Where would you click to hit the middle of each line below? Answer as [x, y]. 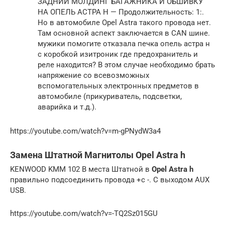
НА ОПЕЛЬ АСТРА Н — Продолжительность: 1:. [121, 12]
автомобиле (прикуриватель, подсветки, [110, 96]
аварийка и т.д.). [67, 107]
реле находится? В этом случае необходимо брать [126, 65]
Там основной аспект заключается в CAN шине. [124, 33]
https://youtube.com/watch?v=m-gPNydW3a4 [85, 131]
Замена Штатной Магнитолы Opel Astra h [98, 155]
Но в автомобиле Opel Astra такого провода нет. [124, 22]
